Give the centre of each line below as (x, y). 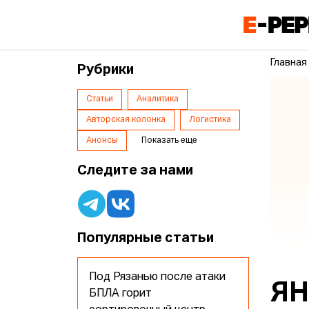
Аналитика (158, 100)
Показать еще (170, 141)
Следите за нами (136, 171)
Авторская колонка (126, 120)
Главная (289, 63)
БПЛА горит (121, 294)
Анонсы (102, 141)
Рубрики (106, 70)
